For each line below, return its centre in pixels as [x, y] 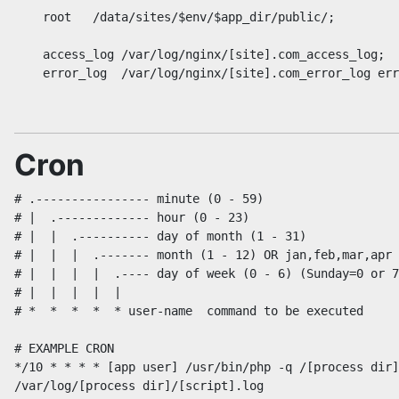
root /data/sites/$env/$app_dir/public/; [175, 17]
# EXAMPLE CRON [64, 348]
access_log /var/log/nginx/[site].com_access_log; [199, 54]
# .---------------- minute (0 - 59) [139, 199]
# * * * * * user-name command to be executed [189, 311]
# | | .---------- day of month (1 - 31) [160, 236]
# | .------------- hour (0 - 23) [132, 217]
